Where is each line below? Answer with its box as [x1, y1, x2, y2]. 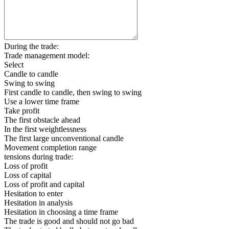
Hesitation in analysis [4, 198, 73, 207]
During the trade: [4, 42, 59, 51]
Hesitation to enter [4, 189, 63, 198]
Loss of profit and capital [4, 180, 84, 189]
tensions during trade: [4, 152, 73, 161]
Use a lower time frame [4, 97, 79, 106]
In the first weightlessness [4, 125, 86, 133]
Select [4, 60, 24, 69]
